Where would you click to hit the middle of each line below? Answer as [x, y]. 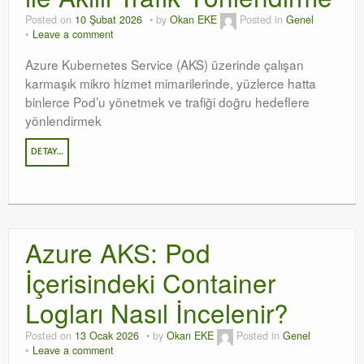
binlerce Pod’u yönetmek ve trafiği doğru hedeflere [167, 102]
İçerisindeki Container [150, 282]
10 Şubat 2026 [108, 20]
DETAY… [47, 152]
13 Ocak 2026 [107, 336]
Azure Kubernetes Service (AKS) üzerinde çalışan [165, 64]
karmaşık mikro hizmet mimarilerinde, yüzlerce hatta [171, 83]
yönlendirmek [63, 120]
